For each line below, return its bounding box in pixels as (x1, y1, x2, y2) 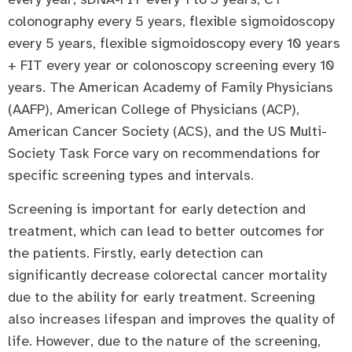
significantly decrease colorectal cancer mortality (8, 266, 327, 284)
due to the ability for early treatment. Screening (8, 288, 315, 306)
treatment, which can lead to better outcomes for (8, 222, 324, 240)
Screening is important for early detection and (8, 200, 306, 218)
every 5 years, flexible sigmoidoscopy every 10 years (8, 35, 340, 53)
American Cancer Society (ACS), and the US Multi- (8, 123, 327, 141)
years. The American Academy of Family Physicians (8, 79, 333, 97)
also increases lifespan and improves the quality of (8, 310, 335, 328)
